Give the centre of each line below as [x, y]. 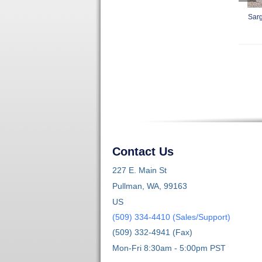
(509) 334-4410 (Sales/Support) [171, 217]
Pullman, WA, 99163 [150, 186]
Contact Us [143, 151]
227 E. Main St [139, 170]
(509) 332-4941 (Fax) [152, 232]
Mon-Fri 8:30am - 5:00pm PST [169, 248]
